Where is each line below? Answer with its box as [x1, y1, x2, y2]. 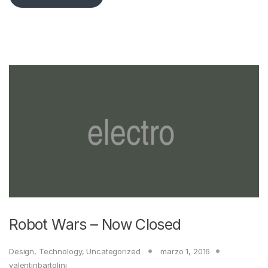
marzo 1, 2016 [160, 246, 211, 256]
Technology [38, 246, 82, 256]
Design [9, 246, 35, 256]
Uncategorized [86, 246, 141, 256]
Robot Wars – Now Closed [9, 215, 181, 233]
